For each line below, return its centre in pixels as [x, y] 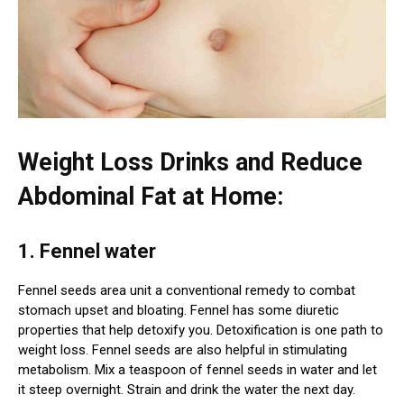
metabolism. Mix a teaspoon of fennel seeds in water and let [197, 370]
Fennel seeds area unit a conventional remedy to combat [187, 291]
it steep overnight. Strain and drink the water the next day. [187, 390]
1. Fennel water [87, 252]
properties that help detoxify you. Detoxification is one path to [201, 331]
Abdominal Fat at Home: [151, 197]
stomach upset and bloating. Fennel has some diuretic [179, 311]
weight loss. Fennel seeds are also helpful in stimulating [183, 350]
